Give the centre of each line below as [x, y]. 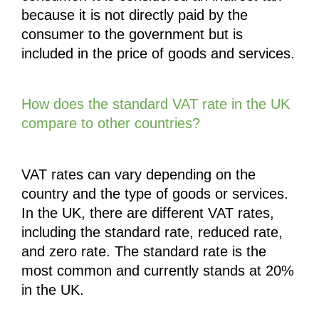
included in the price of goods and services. [158, 54]
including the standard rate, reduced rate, [152, 232]
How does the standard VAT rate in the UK [156, 104]
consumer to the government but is [132, 35]
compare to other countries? [111, 124]
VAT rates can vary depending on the [138, 174]
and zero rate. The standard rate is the [144, 251]
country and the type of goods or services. [155, 193]
